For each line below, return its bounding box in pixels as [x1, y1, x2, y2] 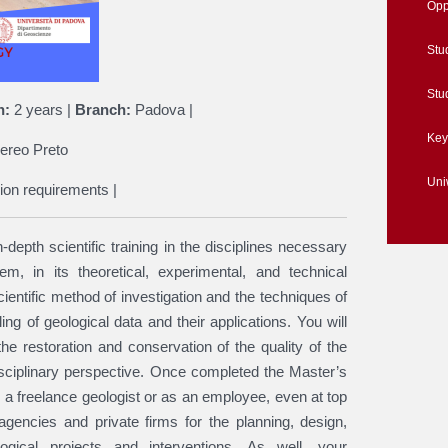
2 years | [10, 101, 75, 119]
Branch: [75, 101, 131, 119]
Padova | [131, 101, 193, 119]
